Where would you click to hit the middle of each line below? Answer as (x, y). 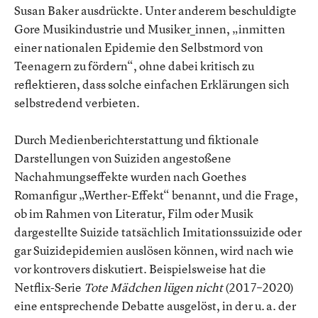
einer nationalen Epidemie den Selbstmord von (139, 47)
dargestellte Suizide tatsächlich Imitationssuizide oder (158, 232)
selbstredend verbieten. (77, 103)
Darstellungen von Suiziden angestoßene (123, 158)
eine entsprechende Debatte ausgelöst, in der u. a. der (155, 306)
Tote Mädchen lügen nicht (153, 287)
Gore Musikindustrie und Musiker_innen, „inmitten (150, 29)
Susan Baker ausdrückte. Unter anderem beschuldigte (155, 10)
